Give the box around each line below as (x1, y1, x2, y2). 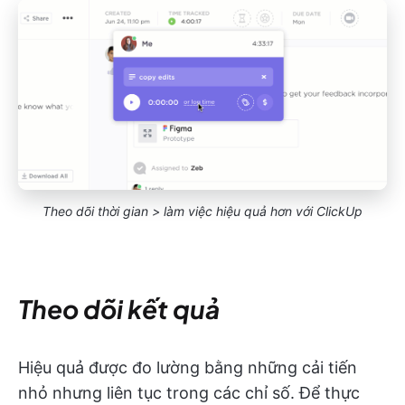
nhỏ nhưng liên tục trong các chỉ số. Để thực (18, 383, 360, 403)
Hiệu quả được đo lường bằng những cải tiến (18, 358, 357, 378)
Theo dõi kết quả (18, 293, 220, 325)
